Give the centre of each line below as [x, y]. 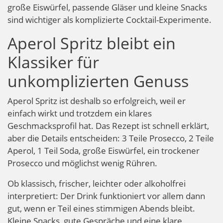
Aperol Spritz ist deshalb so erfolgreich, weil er [97, 101]
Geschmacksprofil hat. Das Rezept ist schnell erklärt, [108, 125]
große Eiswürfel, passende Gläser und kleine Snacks [107, 7]
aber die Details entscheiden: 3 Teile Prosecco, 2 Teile [111, 138]
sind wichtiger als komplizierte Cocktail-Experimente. [110, 19]
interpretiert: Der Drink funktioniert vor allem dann [106, 196]
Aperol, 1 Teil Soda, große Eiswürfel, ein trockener [104, 150]
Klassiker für [53, 62]
